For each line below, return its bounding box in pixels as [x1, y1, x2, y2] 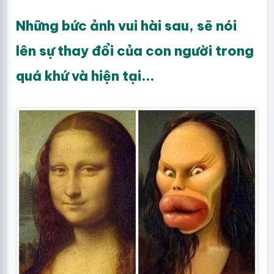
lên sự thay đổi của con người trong [16, 42, 254, 59]
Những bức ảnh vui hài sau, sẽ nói [16, 17, 237, 34]
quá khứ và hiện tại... [16, 67, 155, 84]
